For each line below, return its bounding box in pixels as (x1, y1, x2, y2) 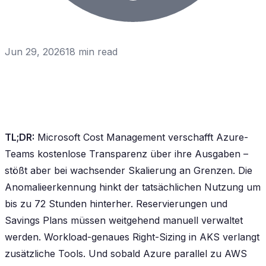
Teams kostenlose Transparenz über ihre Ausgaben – (5, 147, 248, 160)
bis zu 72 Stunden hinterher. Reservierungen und (5, 197, 227, 210)
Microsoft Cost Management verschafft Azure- (34, 131, 248, 143)
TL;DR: (5, 131, 34, 143)
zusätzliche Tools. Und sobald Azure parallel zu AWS (5, 247, 247, 259)
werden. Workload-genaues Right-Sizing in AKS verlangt (5, 230, 259, 243)
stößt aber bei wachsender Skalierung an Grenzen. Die (5, 164, 252, 176)
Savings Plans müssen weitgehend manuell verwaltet (5, 214, 243, 226)
